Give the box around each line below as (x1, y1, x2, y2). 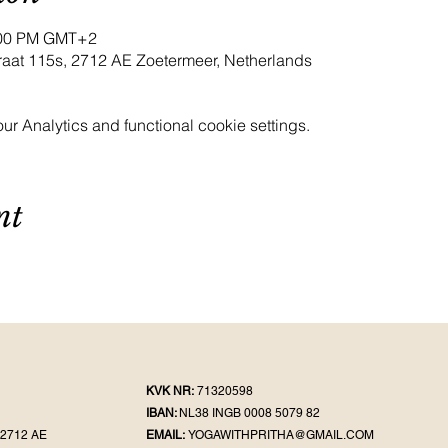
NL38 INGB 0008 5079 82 (179, 406, 320, 420)
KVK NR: (146, 384, 197, 398)
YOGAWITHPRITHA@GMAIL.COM (188, 428, 374, 442)
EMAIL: (146, 428, 188, 442)
